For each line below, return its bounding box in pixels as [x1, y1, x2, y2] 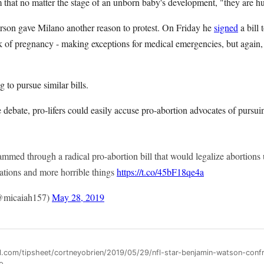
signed [214, 21, 238, 34]
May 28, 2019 [52, 191, 104, 203]
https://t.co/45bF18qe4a [117, 166, 204, 178]
